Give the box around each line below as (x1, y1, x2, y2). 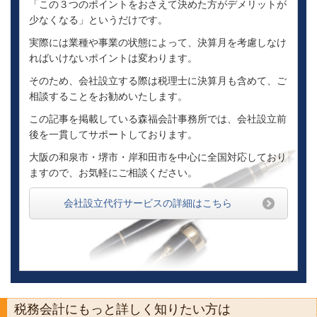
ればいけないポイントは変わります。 (28, 52, 197, 64)
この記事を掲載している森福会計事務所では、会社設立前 (28, 113, 287, 125)
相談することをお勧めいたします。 (28, 91, 188, 103)
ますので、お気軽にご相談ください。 (28, 167, 197, 179)
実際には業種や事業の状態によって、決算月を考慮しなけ (28, 37, 287, 49)
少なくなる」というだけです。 (28, 14, 168, 26)
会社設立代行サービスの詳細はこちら (64, 197, 232, 209)
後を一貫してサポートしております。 (28, 129, 197, 141)
